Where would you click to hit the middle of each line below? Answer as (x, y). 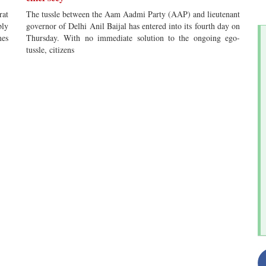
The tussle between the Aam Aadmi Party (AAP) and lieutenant (133, 14)
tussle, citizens (50, 50)
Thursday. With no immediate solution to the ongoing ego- (133, 38)
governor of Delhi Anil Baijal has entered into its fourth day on (133, 26)
